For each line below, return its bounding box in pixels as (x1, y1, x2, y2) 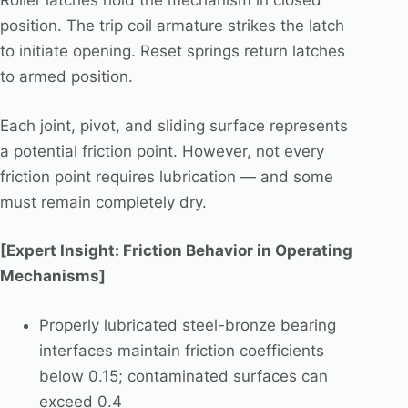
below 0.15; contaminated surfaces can (38, 366, 328, 385)
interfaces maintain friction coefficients (38, 341, 324, 360)
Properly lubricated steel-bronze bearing (38, 315, 336, 334)
